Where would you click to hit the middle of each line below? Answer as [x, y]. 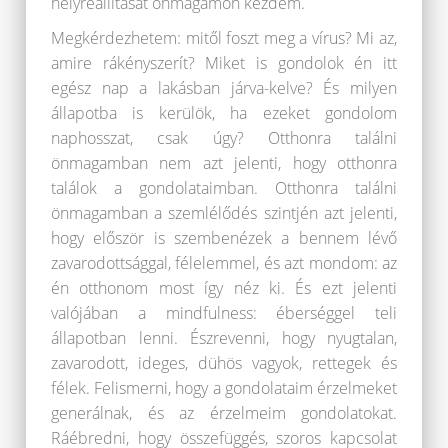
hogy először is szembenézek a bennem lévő [224, 238]
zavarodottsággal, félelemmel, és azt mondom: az [224, 263]
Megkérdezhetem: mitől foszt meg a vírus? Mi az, [224, 38]
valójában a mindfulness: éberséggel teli [224, 313]
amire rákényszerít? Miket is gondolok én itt [224, 63]
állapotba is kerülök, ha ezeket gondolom [224, 113]
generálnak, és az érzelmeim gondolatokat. [224, 413]
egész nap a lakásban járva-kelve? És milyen [224, 88]
